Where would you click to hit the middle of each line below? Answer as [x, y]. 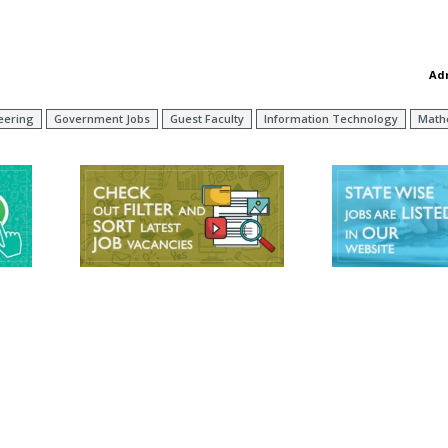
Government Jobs [102, 119]
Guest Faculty [207, 119]
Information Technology [331, 119]
